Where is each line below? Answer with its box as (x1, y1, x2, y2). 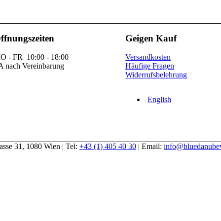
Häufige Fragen (125, 62, 175, 71)
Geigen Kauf (125, 33, 177, 43)
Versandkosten (125, 53, 171, 62)
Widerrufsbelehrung (125, 71, 187, 79)
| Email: (136, 142, 164, 151)
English (147, 95, 172, 104)
